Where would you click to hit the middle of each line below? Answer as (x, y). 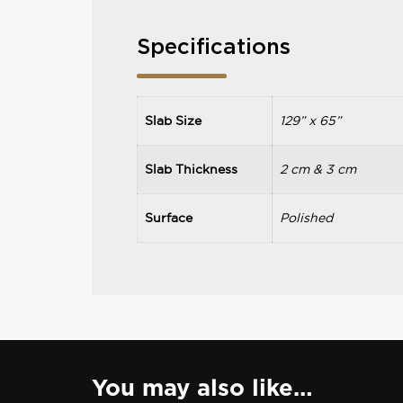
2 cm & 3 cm (318, 170)
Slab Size (173, 121)
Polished (306, 218)
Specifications (213, 48)
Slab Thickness (191, 170)
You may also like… (201, 389)
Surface (168, 218)
